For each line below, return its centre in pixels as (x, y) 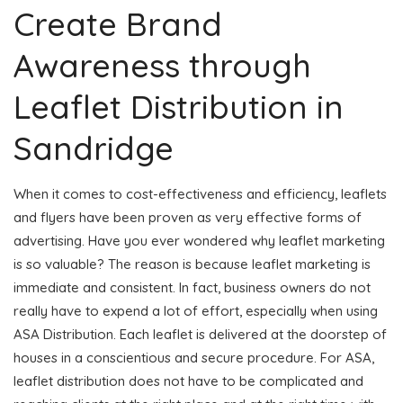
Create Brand (118, 23)
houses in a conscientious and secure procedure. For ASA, (194, 357)
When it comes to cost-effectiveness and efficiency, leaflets (200, 193)
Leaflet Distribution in (179, 106)
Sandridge (94, 148)
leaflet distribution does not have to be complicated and (188, 381)
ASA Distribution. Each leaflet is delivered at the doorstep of (200, 334)
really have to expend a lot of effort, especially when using (196, 310)
